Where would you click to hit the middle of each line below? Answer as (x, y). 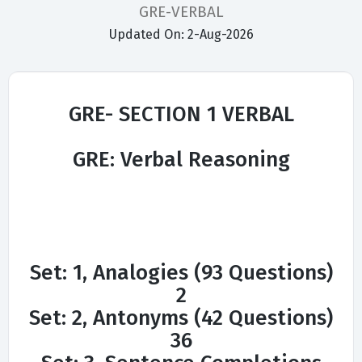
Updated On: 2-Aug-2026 (181, 35)
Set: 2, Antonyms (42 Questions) (181, 318)
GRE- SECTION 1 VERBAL (181, 115)
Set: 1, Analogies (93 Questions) (181, 273)
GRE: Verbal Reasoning (181, 160)
